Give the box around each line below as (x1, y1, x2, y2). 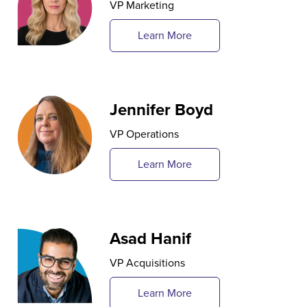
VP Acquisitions (110, 254, 185, 271)
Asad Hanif (110, 225, 191, 251)
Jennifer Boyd (110, 97, 213, 122)
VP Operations (110, 125, 179, 142)
